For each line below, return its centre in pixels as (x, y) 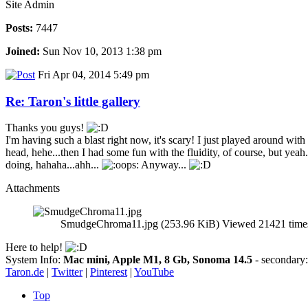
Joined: (23, 51)
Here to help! (35, 247)
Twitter (67, 272)
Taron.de (25, 272)
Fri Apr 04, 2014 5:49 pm (92, 75)
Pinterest (109, 272)
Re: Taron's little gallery (73, 101)
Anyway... (164, 165)
